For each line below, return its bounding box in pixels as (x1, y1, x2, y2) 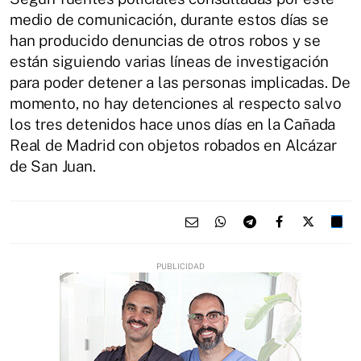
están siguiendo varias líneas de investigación (10, 52, 330, 70)
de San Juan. (10, 156, 96, 175)
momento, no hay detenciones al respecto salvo (10, 93, 342, 112)
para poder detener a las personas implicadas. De (10, 73, 351, 91)
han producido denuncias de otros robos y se (10, 31, 321, 49)
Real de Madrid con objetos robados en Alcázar (10, 135, 337, 154)
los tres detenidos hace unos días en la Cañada (10, 114, 336, 133)
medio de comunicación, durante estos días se (10, 10, 329, 28)
